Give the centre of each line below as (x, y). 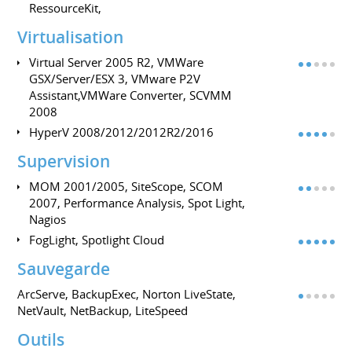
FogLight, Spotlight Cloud (97, 239)
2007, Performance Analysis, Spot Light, (137, 203)
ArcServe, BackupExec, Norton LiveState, (127, 294)
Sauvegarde (64, 268)
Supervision (64, 161)
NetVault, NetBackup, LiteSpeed (103, 311)
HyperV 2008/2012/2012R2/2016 (122, 132)
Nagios (48, 220)
